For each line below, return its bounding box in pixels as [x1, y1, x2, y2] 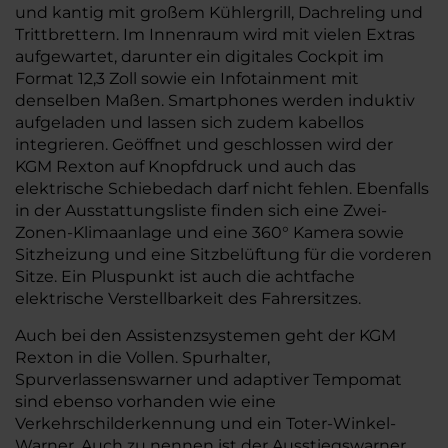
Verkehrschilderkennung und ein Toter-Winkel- [15, 413, 396, 433]
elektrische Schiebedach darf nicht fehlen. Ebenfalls [15, 178, 429, 198]
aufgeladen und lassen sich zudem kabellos [15, 112, 364, 132]
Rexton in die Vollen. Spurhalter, [15, 347, 270, 367]
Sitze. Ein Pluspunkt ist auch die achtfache [15, 266, 355, 286]
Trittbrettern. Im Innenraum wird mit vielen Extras [15, 24, 415, 44]
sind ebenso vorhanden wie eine [15, 391, 276, 411]
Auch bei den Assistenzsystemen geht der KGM [15, 325, 396, 345]
